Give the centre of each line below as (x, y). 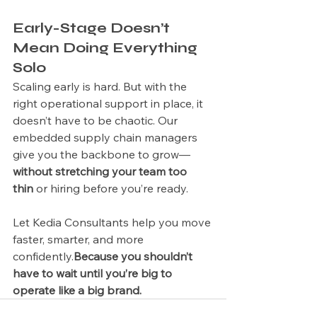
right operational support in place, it (109, 103)
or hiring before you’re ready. (111, 188)
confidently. (43, 256)
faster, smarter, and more (80, 239)
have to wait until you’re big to (94, 273)
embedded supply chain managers (106, 137)
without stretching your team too (101, 171)
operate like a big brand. (77, 290)
